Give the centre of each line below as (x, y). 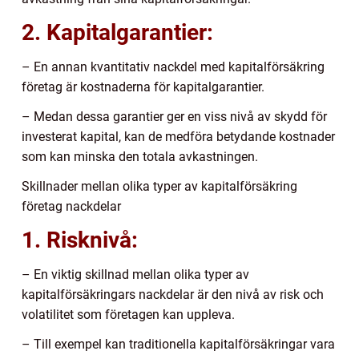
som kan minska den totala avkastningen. (140, 156)
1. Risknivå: (80, 240)
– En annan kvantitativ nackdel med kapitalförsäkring (173, 67)
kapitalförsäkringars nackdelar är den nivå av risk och (173, 294)
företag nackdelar (71, 206)
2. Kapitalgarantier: (117, 32)
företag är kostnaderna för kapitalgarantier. (143, 87)
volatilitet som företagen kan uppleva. (128, 314)
